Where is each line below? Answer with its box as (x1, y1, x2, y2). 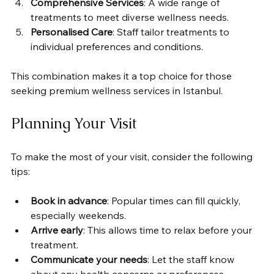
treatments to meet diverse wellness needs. (31, 10, 229, 23)
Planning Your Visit (11, 113, 137, 133)
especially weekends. (31, 209, 126, 221)
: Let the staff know (147, 253, 237, 265)
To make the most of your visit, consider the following (11, 150, 255, 163)
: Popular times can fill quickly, (107, 194, 243, 207)
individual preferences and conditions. (31, 40, 203, 53)
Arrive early (31, 223, 83, 236)
